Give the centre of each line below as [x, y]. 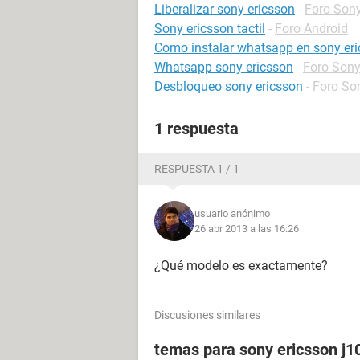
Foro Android [311, 29]
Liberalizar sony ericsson [225, 9]
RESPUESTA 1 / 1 [197, 169]
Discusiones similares [207, 315]
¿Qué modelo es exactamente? [241, 266]
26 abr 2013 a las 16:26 [247, 229]
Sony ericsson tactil [210, 29]
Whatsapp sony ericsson [224, 67]
